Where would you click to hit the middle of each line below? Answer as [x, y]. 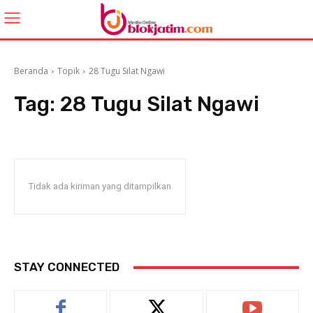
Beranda [31, 71]
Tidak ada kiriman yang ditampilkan [100, 186]
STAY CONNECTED [67, 267]
